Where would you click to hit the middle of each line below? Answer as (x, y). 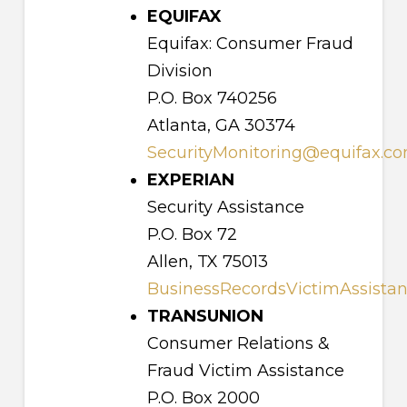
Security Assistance (225, 208)
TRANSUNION (205, 317)
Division (179, 71)
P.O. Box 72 (192, 235)
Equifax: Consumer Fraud (250, 44)
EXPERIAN (190, 180)
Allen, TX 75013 (207, 262)
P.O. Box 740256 (212, 99)
